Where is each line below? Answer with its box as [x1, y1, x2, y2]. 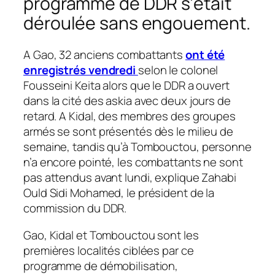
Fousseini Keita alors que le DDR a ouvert [23, 77, 230, 94]
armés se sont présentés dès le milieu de [23, 123, 233, 140]
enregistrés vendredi [23, 62, 138, 79]
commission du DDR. [23, 200, 127, 217]
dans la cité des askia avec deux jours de [23, 93, 231, 109]
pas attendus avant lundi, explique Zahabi [23, 169, 236, 186]
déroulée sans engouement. [23, 10, 250, 35]
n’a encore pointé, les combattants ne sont [23, 154, 243, 171]
